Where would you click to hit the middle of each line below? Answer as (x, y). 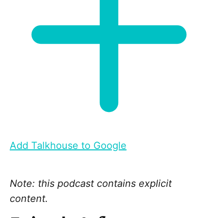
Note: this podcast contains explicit (91, 184)
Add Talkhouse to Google (68, 146)
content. (29, 199)
